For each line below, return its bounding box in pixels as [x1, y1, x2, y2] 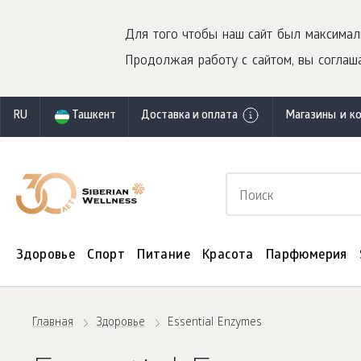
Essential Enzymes [168, 317, 262, 330]
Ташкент [72, 110, 116, 123]
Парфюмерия [265, 248, 347, 263]
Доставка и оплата [141, 110, 238, 123]
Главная [32, 317, 73, 330]
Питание [137, 248, 191, 263]
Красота [202, 248, 254, 263]
